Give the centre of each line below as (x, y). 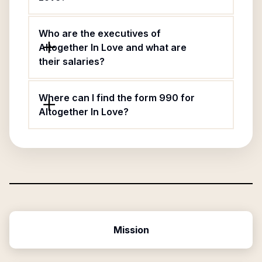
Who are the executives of (100, 33)
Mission (131, 230)
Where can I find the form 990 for (117, 98)
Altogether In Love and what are (113, 47)
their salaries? (72, 61)
